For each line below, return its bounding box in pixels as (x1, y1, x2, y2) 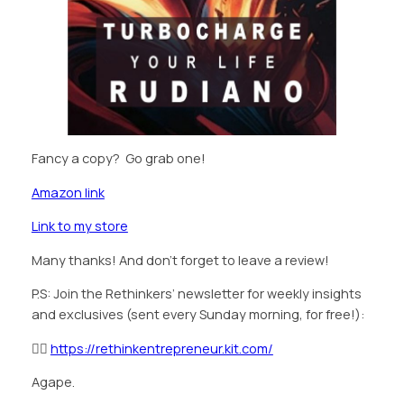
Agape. (31, 373, 75, 391)
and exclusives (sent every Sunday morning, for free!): (31, 306, 364, 324)
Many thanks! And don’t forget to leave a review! (31, 251, 329, 269)
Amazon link (31, 183, 105, 201)
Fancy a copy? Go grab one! (31, 150, 206, 168)
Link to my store (31, 217, 128, 235)
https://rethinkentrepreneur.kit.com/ (50, 339, 273, 357)
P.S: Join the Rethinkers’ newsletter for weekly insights (31, 285, 362, 303)
